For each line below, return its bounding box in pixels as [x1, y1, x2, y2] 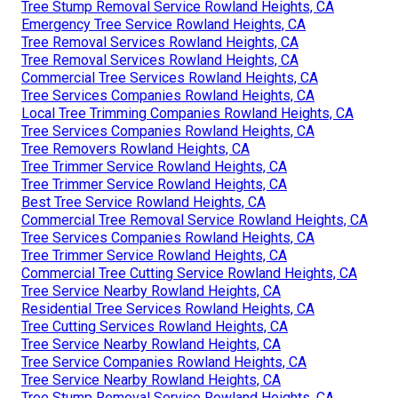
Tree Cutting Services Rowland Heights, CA [21, 318, 288, 336]
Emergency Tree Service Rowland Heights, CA [21, 16, 306, 34]
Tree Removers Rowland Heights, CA [21, 140, 250, 158]
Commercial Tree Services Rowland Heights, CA [21, 69, 318, 87]
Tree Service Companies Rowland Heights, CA [21, 354, 306, 371]
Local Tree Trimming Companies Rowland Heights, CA [21, 105, 354, 123]
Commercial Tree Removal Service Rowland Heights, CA [21, 211, 368, 229]
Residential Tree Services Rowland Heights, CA [21, 300, 314, 318]
